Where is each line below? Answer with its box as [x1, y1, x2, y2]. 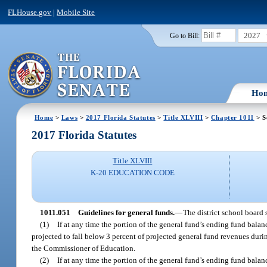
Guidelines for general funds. [77, 207, 175, 217]
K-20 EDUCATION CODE [90, 168, 175, 178]
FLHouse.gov [8, 7, 52, 17]
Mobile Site [57, 7, 95, 17]
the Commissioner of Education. [32, 243, 136, 253]
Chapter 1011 [210, 113, 254, 121]
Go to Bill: [169, 32, 200, 39]
